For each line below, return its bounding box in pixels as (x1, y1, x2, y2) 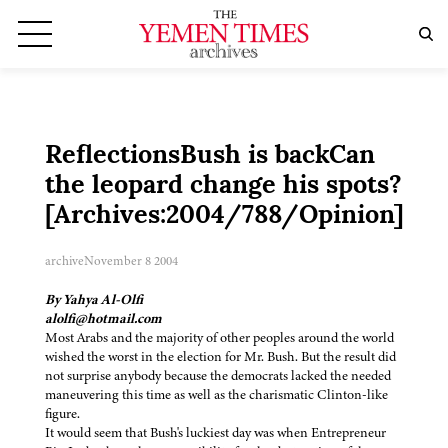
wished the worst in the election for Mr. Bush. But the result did (45, 347, 396, 367)
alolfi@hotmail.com (45, 309, 162, 329)
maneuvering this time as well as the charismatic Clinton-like (45, 385, 388, 405)
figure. (45, 404, 80, 424)
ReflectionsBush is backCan (45, 144, 375, 170)
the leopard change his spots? (45, 174, 402, 200)
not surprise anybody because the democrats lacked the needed (45, 366, 391, 386)
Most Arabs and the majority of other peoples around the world (45, 328, 394, 348)
